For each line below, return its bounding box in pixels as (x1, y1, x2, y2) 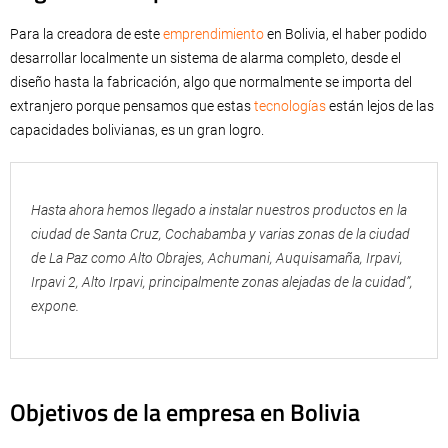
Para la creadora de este (10, 26, 163, 43)
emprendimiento (163, 26, 264, 43)
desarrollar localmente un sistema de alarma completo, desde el (10, 50, 401, 67)
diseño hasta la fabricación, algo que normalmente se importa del (10, 74, 412, 91)
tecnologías (254, 98, 326, 115)
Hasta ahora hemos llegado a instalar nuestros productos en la (31, 202, 407, 219)
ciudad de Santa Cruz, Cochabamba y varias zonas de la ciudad (31, 226, 410, 243)
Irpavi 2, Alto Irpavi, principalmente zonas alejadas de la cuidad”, (31, 274, 413, 291)
